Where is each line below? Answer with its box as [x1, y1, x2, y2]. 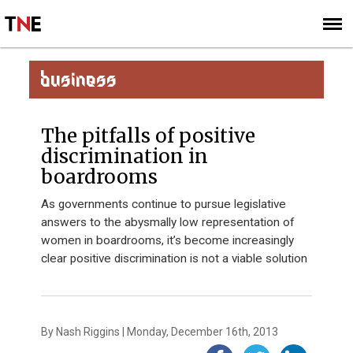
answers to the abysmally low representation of [41, 215, 295, 229]
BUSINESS [41, 67, 118, 92]
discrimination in [41, 144, 209, 169]
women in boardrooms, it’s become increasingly [41, 233, 295, 247]
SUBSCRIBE [221, 46, 277, 57]
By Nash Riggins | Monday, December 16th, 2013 [41, 325, 279, 338]
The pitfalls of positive [41, 124, 256, 148]
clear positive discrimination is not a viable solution [41, 251, 308, 266]
